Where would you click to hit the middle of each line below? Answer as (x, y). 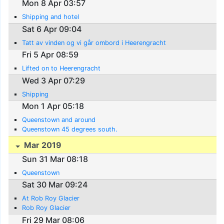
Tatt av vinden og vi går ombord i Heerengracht (94, 42)
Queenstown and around (59, 120)
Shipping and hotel (51, 17)
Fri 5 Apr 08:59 (50, 55)
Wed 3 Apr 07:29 (54, 80)
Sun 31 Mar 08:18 (55, 159)
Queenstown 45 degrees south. (70, 129)
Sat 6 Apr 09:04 (52, 29)
